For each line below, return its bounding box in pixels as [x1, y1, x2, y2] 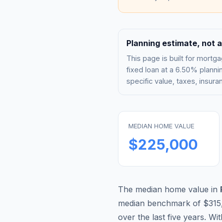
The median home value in [118, 184, 220, 194]
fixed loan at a [126, 65, 175, 74]
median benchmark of [118, 198, 203, 208]
